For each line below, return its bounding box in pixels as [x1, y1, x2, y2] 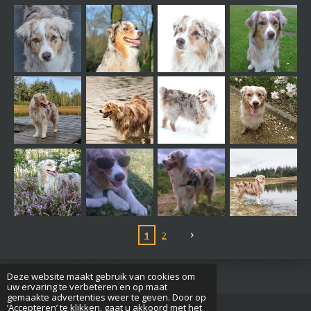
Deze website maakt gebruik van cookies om [7, 269, 196, 283]
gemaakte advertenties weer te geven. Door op [7, 290, 207, 303]
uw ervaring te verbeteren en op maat [7, 280, 168, 293]
